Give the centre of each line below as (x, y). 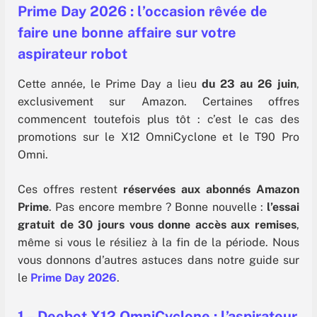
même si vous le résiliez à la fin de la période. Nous (158, 243)
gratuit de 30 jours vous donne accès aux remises (157, 225)
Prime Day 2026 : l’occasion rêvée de (143, 11)
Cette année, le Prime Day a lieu (110, 83)
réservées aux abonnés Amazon (211, 190)
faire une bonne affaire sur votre (127, 32)
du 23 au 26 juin (249, 83)
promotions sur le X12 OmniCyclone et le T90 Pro (158, 137)
